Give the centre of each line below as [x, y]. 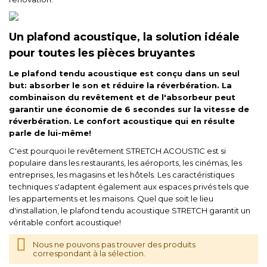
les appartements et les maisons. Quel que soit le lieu [111, 198]
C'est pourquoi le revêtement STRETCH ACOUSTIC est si [117, 151]
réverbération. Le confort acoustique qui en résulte [122, 121]
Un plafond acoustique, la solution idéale [124, 37]
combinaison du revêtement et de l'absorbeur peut [122, 97]
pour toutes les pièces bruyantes [102, 53]
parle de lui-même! [50, 133]
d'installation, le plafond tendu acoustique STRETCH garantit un [130, 210]
